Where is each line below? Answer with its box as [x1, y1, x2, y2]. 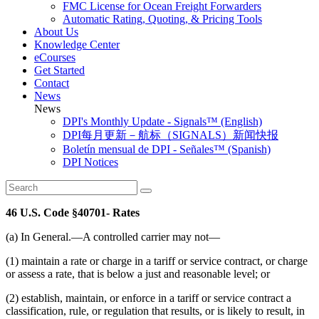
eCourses [34, 51, 75, 63]
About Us [34, 26, 78, 38]
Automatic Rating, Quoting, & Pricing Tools [63, 13, 262, 25]
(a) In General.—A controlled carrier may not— [6, 231, 220, 243]
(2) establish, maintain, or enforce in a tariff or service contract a [6, 292, 291, 304]
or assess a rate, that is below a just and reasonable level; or [6, 268, 270, 280]
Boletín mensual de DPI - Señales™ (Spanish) [63, 143, 271, 155]
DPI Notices [63, 156, 118, 168]
